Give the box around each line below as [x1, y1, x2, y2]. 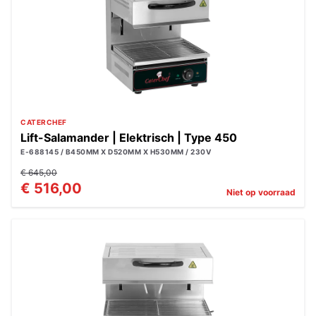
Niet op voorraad [226, 187, 296, 197]
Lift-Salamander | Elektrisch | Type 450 [20, 130, 237, 145]
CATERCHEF [20, 118, 67, 126]
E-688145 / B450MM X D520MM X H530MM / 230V [20, 147, 211, 156]
